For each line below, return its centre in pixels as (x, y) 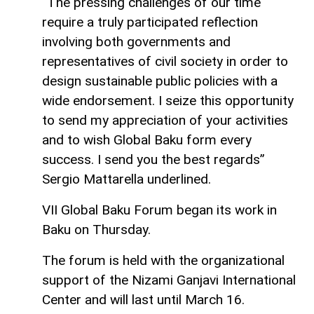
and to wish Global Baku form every (147, 139)
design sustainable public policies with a (160, 81)
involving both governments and (136, 41)
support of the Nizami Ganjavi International (169, 280)
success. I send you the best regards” (153, 159)
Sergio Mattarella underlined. (127, 179)
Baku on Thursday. (96, 229)
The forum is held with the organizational (163, 260)
